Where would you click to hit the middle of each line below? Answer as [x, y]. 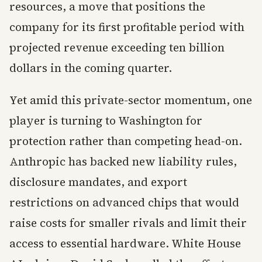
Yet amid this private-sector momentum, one [131, 100]
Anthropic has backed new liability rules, [123, 161]
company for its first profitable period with [127, 27]
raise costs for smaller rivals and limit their [128, 223]
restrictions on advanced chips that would [124, 202]
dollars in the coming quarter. [91, 68]
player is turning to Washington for [106, 120]
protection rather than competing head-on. [126, 141]
